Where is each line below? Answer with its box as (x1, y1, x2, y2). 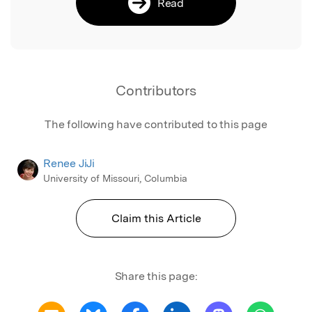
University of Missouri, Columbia (43, 172, 187, 184)
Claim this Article (111, 211, 201, 225)
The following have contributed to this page (45, 117, 267, 131)
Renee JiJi (43, 156, 95, 170)
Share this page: (114, 269, 198, 283)
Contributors (116, 81, 196, 99)
